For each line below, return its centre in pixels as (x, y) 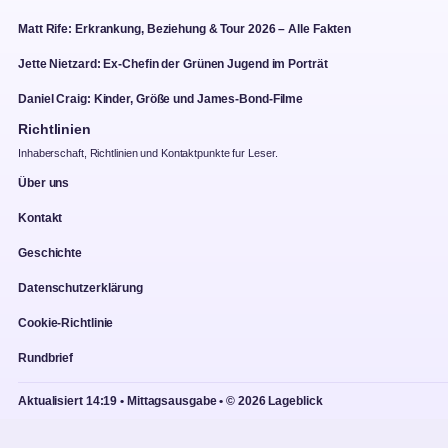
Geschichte (50, 252)
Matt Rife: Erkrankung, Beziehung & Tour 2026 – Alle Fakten (185, 28)
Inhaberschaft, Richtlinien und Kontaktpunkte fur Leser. (148, 152)
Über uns (44, 182)
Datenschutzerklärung (80, 287)
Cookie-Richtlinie (66, 322)
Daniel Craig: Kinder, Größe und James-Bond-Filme (161, 98)
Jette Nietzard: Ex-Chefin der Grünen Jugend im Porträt (173, 63)
